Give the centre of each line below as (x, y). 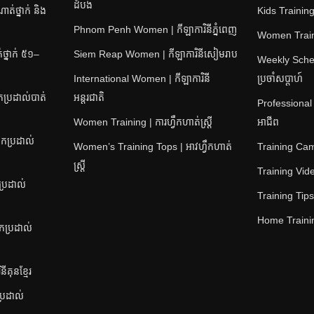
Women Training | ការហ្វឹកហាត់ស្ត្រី (143, 122)
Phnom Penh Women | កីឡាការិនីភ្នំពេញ (155, 29)
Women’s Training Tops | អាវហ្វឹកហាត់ (152, 146)
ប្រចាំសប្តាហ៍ (280, 78)
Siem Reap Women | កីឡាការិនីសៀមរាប (155, 54)
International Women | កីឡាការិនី (142, 78)
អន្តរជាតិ (89, 97)
